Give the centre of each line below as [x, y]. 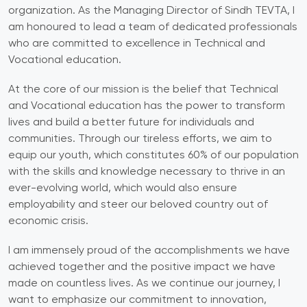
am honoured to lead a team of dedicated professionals [153, 27]
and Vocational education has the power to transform [147, 106]
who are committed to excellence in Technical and [137, 44]
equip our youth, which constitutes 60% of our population [153, 155]
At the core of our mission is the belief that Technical [143, 89]
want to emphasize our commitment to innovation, [137, 300]
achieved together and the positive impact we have [142, 267]
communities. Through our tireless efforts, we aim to [140, 139]
